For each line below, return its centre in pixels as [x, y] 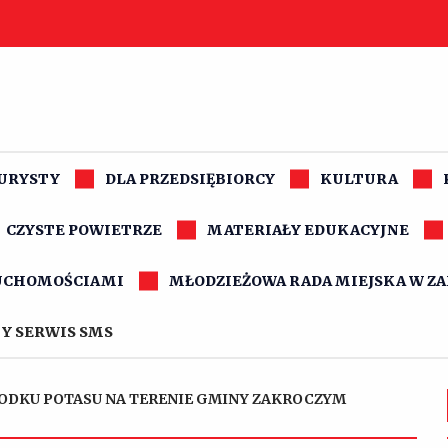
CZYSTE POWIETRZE [84, 230]
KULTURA [359, 179]
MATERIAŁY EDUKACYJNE [308, 230]
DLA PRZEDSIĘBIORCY [190, 179]
